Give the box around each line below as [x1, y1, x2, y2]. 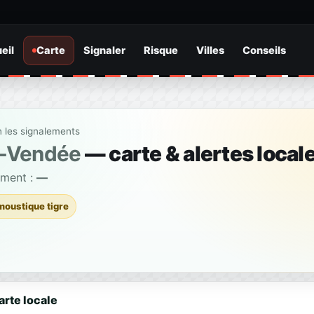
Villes [196, 43, 224, 57]
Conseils [242, 43, 286, 57]
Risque [143, 43, 178, 57]
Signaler [83, 43, 125, 57]
